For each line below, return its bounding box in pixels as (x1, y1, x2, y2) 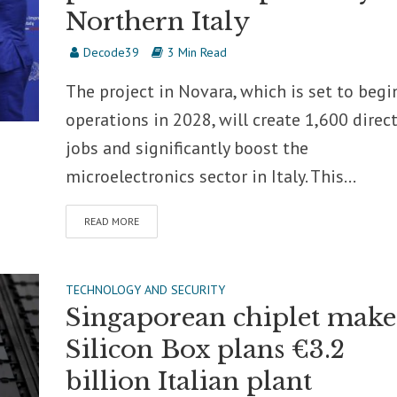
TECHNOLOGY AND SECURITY (65, 282, 225, 298)
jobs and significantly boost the (65, 136, 308, 160)
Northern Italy (65, 6, 250, 37)
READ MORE (83, 214, 139, 228)
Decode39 (82, 44, 139, 60)
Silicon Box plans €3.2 (65, 334, 345, 365)
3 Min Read (167, 44, 227, 60)
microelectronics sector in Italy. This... (65, 165, 356, 188)
